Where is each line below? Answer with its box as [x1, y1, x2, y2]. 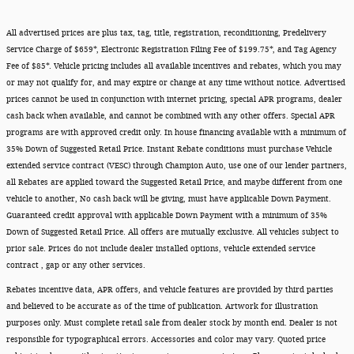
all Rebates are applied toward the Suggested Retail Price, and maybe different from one [6, 177, 342, 187]
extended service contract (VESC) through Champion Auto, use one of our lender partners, [6, 160, 347, 171]
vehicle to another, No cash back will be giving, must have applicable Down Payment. [6, 194, 331, 204]
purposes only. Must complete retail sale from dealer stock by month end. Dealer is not [6, 318, 337, 328]
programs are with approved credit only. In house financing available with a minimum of [6, 127, 346, 137]
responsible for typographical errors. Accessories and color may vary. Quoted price [6, 334, 326, 345]
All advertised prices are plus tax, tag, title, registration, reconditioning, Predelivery [6, 28, 326, 38]
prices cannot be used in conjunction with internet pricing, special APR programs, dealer [6, 94, 342, 104]
